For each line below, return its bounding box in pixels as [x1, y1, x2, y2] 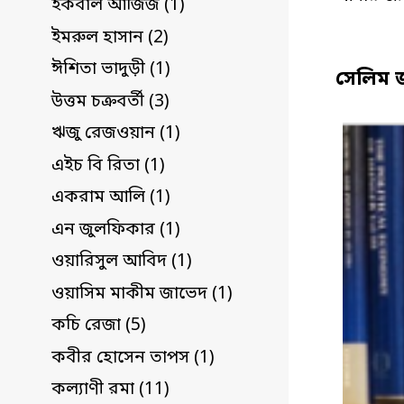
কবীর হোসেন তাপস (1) [51, 346, 215, 370]
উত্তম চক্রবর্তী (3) [51, 90, 170, 114]
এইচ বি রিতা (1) [51, 154, 165, 178]
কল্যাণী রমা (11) [51, 379, 170, 402]
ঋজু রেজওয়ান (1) [51, 123, 180, 146]
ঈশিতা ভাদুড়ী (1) [51, 59, 170, 82]
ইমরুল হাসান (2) [51, 26, 169, 50]
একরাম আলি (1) [51, 187, 170, 210]
